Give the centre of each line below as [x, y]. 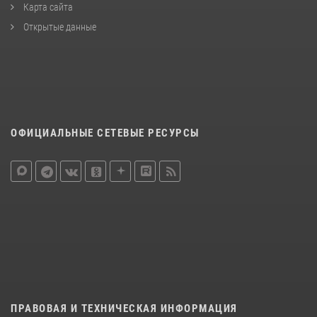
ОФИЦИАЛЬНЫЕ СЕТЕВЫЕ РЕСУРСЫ [105, 133]
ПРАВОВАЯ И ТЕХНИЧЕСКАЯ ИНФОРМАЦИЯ [124, 308]
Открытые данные [59, 27]
